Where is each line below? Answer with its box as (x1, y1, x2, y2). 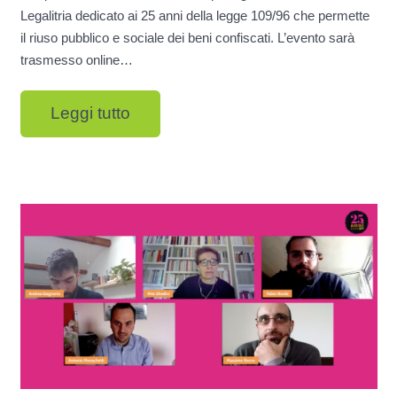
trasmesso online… (19, 51, 133, 67)
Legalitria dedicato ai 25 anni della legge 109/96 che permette (19, 7, 370, 23)
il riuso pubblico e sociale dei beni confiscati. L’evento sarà (19, 29, 354, 45)
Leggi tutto (50, 104, 130, 123)
